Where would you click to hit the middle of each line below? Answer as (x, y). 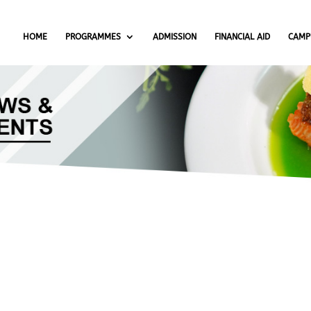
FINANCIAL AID (243, 37)
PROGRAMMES (93, 37)
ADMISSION (175, 37)
